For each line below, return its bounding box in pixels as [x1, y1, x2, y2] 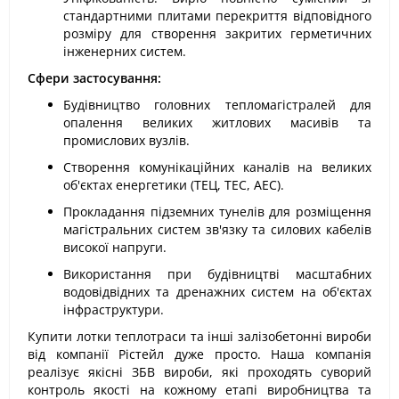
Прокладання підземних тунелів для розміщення [63, 203, 371, 220]
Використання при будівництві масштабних [63, 265, 371, 282]
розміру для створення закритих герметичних [63, 25, 371, 42]
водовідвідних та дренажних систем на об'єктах [63, 283, 371, 300]
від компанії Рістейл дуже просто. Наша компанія [28, 346, 371, 362]
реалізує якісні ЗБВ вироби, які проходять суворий [28, 363, 371, 380]
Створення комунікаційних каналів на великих [63, 159, 371, 175]
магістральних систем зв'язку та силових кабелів [63, 221, 371, 238]
